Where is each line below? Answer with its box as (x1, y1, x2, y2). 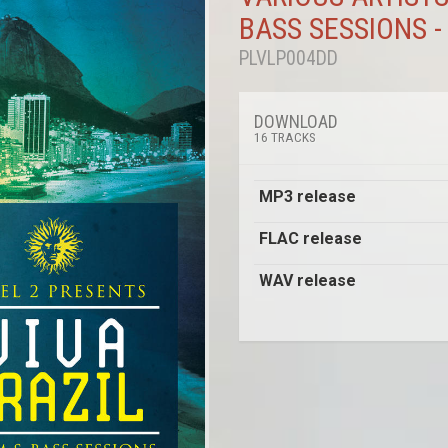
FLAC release (259, 229, 362, 248)
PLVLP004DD (239, 46, 338, 70)
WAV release (259, 271, 356, 290)
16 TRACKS (254, 129, 316, 145)
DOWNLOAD (254, 111, 342, 132)
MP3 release (259, 187, 356, 206)
